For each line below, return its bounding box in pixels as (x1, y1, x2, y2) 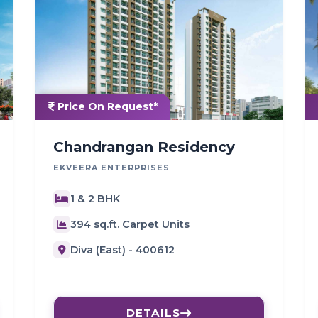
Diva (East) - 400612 (70, 243, 175, 256)
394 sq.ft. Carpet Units (70, 217, 190, 231)
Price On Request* (55, 100, 158, 114)
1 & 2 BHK (70, 192, 120, 205)
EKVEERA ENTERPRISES (53, 163, 170, 173)
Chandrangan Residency (53, 138, 235, 156)
